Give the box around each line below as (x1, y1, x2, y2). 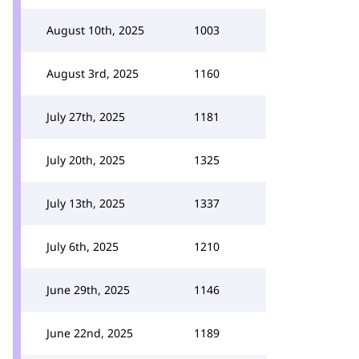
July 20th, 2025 (46, 152, 125, 167)
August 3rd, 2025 (46, 66, 139, 81)
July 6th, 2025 (46, 239, 119, 254)
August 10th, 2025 (46, 22, 144, 38)
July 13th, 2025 (46, 196, 125, 211)
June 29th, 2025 (46, 282, 130, 297)
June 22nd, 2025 (46, 325, 133, 341)
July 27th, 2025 (46, 109, 125, 124)
